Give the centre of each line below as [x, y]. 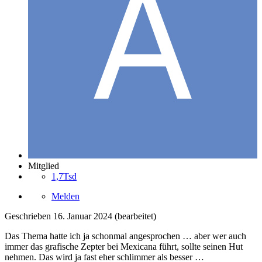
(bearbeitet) [135, 216]
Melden [65, 196]
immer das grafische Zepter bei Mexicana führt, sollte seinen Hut [124, 246]
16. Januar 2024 [83, 216]
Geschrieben [29, 216]
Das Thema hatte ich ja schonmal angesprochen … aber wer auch [125, 236]
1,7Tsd [64, 176]
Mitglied [44, 166]
